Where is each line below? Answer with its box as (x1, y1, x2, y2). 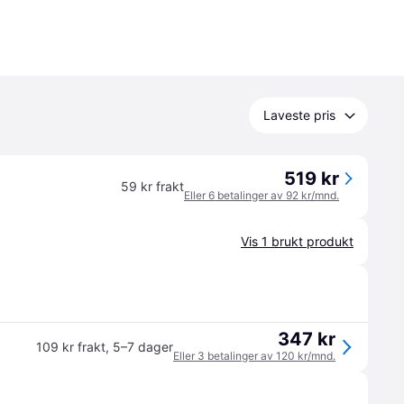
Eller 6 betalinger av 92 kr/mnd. (184, 188, 339, 202)
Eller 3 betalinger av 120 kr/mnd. (173, 349, 335, 363)
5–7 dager (113, 339, 173, 354)
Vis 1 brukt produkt (241, 234, 353, 249)
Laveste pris (263, 107, 335, 123)
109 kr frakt (36, 339, 106, 354)
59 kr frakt (121, 179, 184, 194)
